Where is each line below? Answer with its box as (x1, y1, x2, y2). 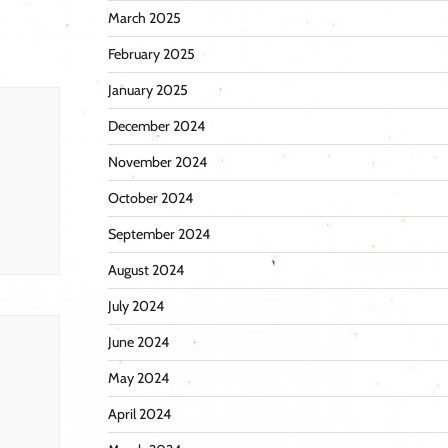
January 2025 (107, 81, 188, 100)
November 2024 (107, 153, 207, 172)
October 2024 (107, 189, 193, 208)
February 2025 (107, 45, 195, 64)
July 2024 (107, 297, 164, 316)
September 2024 (107, 225, 210, 244)
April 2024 (107, 405, 171, 424)
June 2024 (107, 333, 169, 352)
